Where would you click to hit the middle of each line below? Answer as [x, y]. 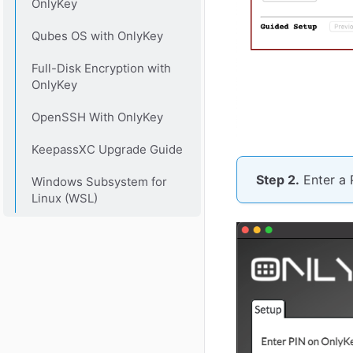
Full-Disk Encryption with [101, 68]
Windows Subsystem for [99, 181]
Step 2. [278, 179]
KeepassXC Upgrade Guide [107, 149]
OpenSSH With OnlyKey [97, 117]
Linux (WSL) [64, 198]
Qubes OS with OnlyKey [97, 35]
